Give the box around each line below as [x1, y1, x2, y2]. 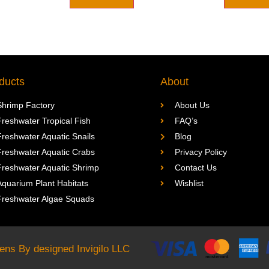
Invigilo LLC [76, 243, 130, 255]
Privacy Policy [174, 147, 227, 157]
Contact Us [174, 163, 217, 172]
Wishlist [174, 178, 204, 188]
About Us [174, 100, 210, 110]
